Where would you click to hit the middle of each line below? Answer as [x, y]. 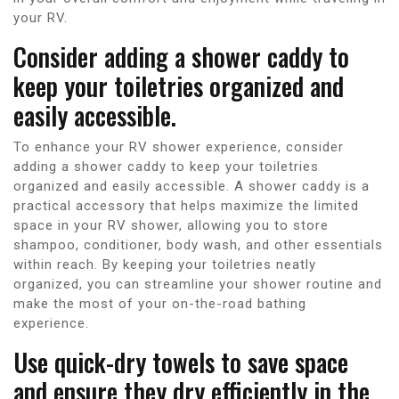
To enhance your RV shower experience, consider [179, 147]
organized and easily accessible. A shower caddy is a [191, 186]
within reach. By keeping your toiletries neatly [165, 264]
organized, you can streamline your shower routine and [198, 284]
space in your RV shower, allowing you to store [171, 225]
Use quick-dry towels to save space [181, 362]
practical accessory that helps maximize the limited [186, 205]
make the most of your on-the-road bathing [160, 303]
